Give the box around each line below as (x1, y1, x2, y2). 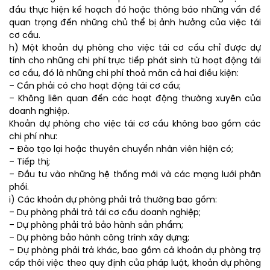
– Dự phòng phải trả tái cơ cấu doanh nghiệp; (9, 209, 201, 218)
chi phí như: (9, 133, 57, 142)
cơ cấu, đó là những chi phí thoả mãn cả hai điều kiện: (9, 69, 239, 79)
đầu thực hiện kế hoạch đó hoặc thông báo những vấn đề (9, 6, 261, 16)
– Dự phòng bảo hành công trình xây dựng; (9, 234, 189, 243)
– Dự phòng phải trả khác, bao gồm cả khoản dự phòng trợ (9, 246, 261, 256)
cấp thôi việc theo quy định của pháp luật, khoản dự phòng (9, 259, 261, 269)
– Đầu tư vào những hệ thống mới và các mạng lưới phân (9, 171, 261, 180)
